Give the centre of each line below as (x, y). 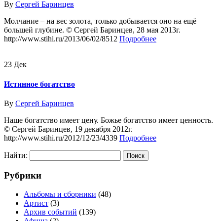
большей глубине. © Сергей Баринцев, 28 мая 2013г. (92, 30)
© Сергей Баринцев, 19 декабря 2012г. (68, 129)
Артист (36, 203)
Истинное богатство (39, 84)
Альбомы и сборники (60, 194)
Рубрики (23, 175)
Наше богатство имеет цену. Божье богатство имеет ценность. (109, 120)
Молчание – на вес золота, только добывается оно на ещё (100, 21)
